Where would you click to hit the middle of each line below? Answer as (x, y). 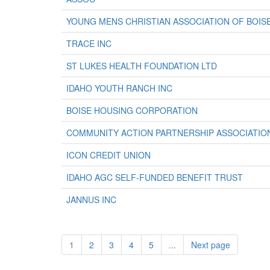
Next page (211, 245)
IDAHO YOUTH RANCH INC (119, 88)
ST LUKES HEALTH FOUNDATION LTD (142, 66)
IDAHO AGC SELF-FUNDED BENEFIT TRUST (155, 177)
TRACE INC (89, 43)
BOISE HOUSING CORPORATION (132, 110)
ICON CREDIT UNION (108, 155)
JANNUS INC (91, 199)
